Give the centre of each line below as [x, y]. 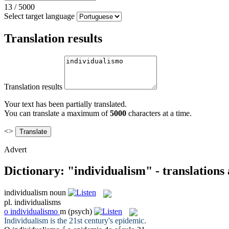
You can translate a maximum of [57, 113]
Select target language [39, 16]
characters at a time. [159, 113]
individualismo [34, 211]
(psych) [80, 211]
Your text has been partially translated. [65, 104]
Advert [15, 149]
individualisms [38, 202]
